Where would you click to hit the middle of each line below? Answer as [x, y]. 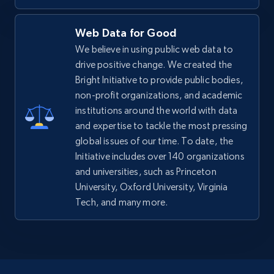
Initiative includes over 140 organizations [160, 156]
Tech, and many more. [122, 202]
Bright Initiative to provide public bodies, [159, 80]
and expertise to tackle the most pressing [161, 125]
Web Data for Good [126, 32]
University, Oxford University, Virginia [152, 187]
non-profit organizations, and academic [159, 95]
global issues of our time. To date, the [154, 141]
